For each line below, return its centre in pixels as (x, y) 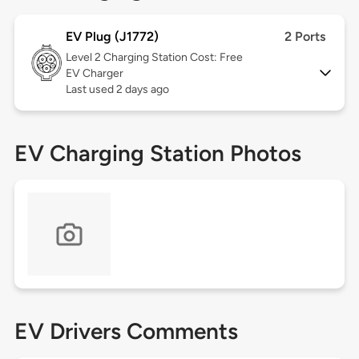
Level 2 (84, 58)
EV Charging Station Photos (157, 153)
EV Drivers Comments (126, 331)
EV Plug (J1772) (112, 37)
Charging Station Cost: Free (173, 58)
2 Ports (305, 37)
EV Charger (94, 74)
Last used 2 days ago (117, 90)
